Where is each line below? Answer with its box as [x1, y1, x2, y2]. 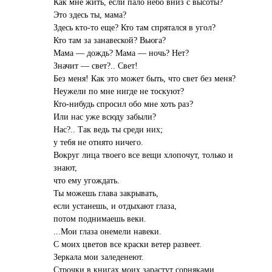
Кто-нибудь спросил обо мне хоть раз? [53, 98, 194, 109]
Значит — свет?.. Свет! [53, 60, 138, 70]
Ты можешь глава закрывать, [53, 188, 159, 198]
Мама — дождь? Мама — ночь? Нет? [53, 47, 189, 58]
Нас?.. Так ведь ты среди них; [53, 124, 163, 134]
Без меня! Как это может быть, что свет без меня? [53, 73, 236, 83]
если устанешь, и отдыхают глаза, [53, 200, 177, 211]
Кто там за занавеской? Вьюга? [53, 35, 166, 45]
